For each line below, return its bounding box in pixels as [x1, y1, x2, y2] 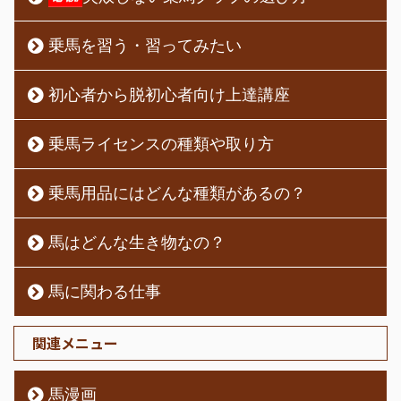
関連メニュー [32, 331, 118, 354]
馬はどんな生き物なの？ [48, 232, 226, 252]
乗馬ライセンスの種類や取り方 [48, 133, 274, 153]
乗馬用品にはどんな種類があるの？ [48, 183, 306, 202]
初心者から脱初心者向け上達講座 [48, 84, 290, 104]
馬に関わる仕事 [48, 281, 161, 301]
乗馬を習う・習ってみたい [48, 35, 242, 55]
